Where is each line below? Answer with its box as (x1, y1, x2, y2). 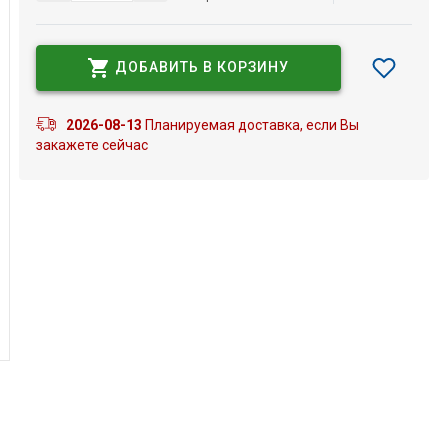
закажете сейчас (35, 136, 148, 153)
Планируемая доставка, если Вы (141, 116, 359, 133)
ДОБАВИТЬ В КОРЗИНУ (115, 59, 289, 75)
